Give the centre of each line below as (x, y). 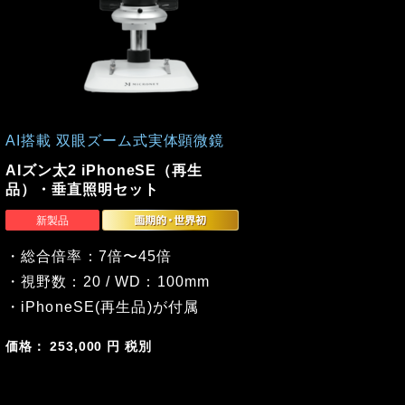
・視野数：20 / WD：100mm (108, 281)
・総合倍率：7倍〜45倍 (89, 256)
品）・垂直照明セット (82, 189)
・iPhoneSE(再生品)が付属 (103, 306)
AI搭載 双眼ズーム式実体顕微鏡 (115, 141)
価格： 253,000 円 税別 (79, 346)
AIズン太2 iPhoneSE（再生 (104, 170)
